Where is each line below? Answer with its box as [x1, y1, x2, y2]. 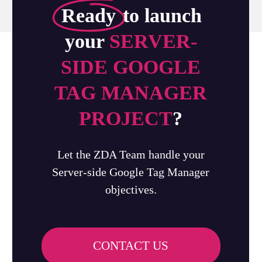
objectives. [105, 182, 157, 196]
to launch [118, 4, 202, 26]
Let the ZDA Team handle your [57, 147, 205, 161]
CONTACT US [93, 238, 169, 253]
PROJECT [79, 107, 173, 129]
